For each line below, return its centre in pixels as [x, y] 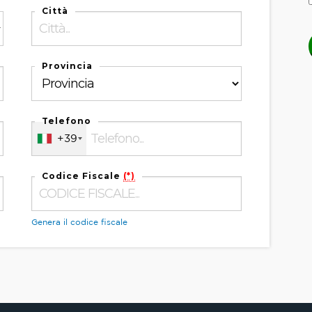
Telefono [67, 121]
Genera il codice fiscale [80, 222]
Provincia [68, 66]
